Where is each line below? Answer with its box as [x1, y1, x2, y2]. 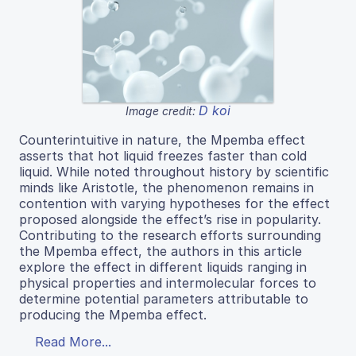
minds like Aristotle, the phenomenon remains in [19, 179, 314, 195]
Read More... [35, 333, 111, 350]
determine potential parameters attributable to [19, 290, 308, 307]
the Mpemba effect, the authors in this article [19, 242, 302, 259]
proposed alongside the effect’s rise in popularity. [19, 211, 321, 227]
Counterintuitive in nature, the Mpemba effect [19, 131, 305, 148]
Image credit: [126, 103, 199, 118]
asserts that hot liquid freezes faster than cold [19, 147, 307, 164]
